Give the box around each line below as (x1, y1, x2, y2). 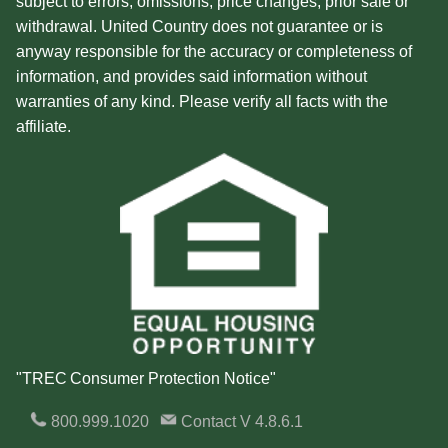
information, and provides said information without (15, 68, 367, 86)
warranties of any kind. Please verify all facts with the (15, 93, 388, 111)
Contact (176, 412, 240, 430)
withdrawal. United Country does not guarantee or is (15, 18, 383, 36)
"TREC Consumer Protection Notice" (15, 369, 276, 387)
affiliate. (15, 118, 71, 136)
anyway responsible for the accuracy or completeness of (15, 43, 412, 61)
